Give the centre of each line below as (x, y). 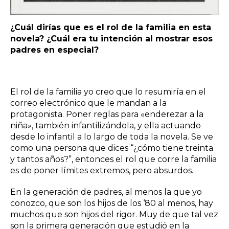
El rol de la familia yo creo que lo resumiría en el (108, 92)
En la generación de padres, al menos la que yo (106, 192)
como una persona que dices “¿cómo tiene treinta (112, 148)
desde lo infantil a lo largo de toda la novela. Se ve (112, 137)
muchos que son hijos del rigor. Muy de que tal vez (114, 215)
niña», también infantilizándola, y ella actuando (106, 126)
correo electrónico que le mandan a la (88, 103)
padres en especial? (54, 50)
